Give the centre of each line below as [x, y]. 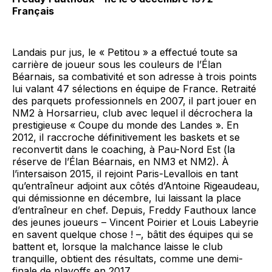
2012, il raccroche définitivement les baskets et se [126, 138]
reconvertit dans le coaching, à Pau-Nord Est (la [124, 150]
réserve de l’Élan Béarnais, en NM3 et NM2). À [121, 162]
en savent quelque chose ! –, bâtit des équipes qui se [133, 235]
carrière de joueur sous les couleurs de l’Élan [117, 65]
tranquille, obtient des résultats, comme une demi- [127, 259]
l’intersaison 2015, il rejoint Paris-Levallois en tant [125, 174]
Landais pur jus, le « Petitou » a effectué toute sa [125, 53]
